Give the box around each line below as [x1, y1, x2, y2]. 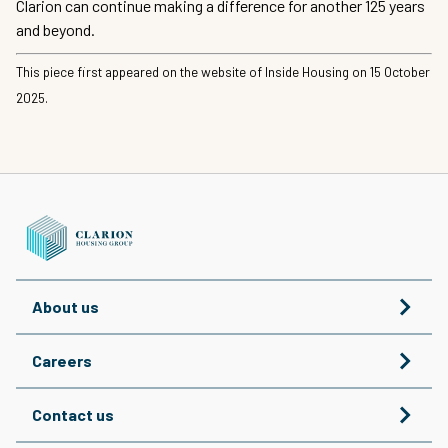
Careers [32, 350, 92, 370]
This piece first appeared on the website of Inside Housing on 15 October [16, 63, 430, 81]
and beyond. [16, 20, 95, 39]
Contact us [32, 404, 114, 424]
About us [32, 296, 99, 316]
